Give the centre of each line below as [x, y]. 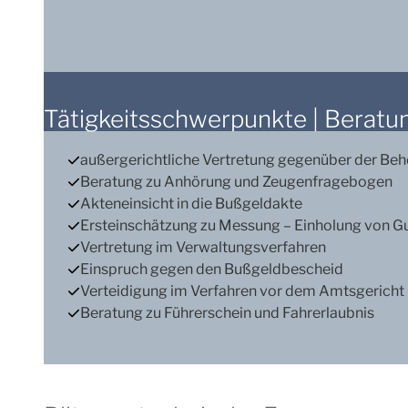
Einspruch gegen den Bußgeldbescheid [211, 269]
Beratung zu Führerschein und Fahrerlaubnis [227, 312]
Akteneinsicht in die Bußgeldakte [191, 203]
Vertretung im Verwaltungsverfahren [203, 247]
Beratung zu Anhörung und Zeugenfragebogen [236, 181]
